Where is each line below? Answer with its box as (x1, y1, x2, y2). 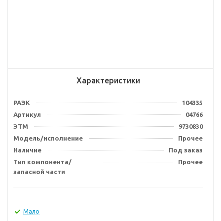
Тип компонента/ (13, 158, 72, 165)
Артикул (13, 111, 41, 118)
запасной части (13, 168, 65, 175)
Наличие (13, 147, 41, 153)
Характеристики (76, 76, 140, 85)
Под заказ (169, 147, 203, 153)
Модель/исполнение (13, 135, 83, 142)
